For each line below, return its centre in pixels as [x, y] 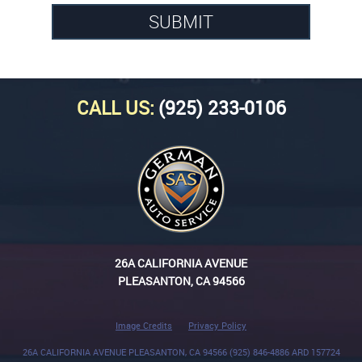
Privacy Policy [217, 326]
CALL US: [115, 108]
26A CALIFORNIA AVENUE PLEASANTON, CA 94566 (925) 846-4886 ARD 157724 [181, 352]
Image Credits [144, 326]
